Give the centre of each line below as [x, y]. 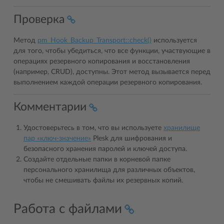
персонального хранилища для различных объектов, [109, 170]
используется [174, 40]
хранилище [182, 128]
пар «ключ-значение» [57, 138]
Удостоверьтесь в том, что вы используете [93, 128]
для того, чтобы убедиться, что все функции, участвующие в [112, 51]
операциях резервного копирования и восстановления [102, 61]
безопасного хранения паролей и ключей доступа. [105, 149]
